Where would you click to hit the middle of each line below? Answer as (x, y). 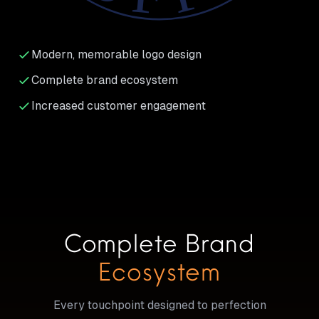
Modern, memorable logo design (116, 55)
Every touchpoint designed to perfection (159, 305)
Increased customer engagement (119, 106)
